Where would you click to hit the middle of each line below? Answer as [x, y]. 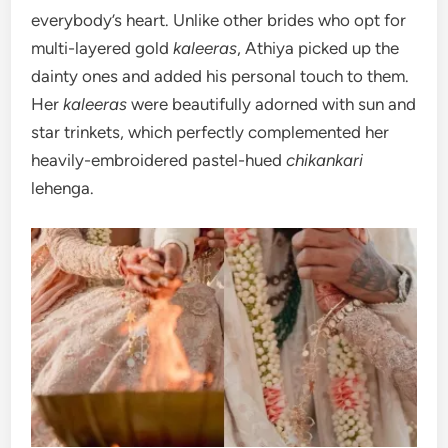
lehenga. [63, 188]
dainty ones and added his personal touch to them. [220, 76]
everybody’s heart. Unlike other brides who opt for [219, 20]
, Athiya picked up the [318, 48]
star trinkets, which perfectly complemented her [210, 132]
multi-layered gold [102, 48]
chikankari [325, 160]
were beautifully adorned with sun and [272, 104]
